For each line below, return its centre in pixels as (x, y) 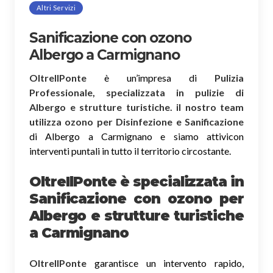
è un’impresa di (151, 77)
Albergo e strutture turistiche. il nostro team (136, 107)
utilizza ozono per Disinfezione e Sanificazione (136, 121)
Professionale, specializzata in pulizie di (136, 92)
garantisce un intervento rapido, (165, 263)
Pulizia (229, 77)
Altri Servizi (56, 7)
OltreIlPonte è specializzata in (136, 181)
